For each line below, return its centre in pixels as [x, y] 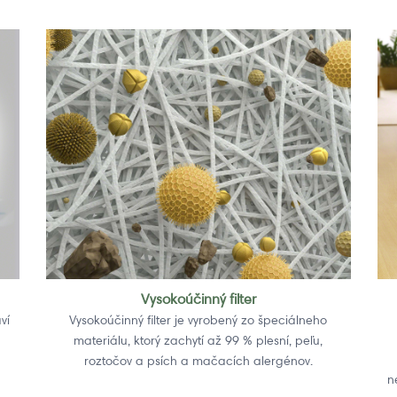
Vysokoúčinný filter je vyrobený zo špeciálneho [198, 319]
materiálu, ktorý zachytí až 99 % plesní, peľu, [198, 340]
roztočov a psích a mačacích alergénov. [198, 360]
